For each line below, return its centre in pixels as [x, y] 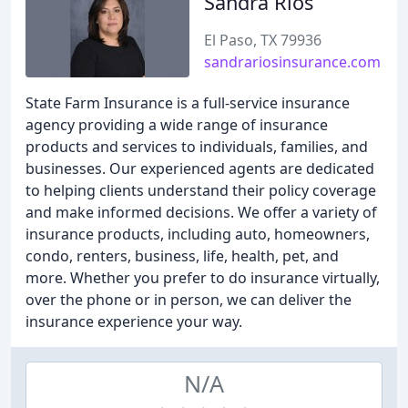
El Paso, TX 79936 [263, 40]
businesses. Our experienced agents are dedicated [200, 168]
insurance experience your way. [134, 321]
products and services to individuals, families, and [197, 147]
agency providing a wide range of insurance [177, 125]
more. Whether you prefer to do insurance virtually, [203, 278]
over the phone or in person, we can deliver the [189, 300]
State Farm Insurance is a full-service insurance [188, 103]
